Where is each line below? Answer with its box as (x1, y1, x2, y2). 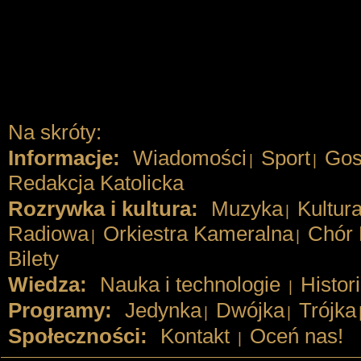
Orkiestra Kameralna (102, 222, 293, 246)
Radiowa (7, 222, 89, 246)
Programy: (7, 298, 112, 322)
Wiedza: (7, 272, 87, 297)
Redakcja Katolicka (7, 171, 184, 195)
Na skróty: (7, 120, 102, 144)
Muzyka (210, 197, 283, 221)
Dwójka (215, 298, 284, 322)
